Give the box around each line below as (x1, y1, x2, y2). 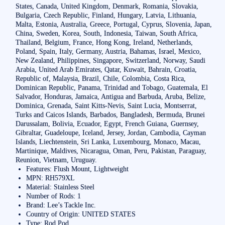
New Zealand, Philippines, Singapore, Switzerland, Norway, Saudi (15, 56, 205, 64)
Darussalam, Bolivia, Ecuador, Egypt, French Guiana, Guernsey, (15, 119, 199, 128)
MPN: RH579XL (26, 173, 75, 182)
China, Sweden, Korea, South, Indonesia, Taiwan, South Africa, (15, 29, 198, 37)
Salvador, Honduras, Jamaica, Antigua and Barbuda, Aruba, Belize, (15, 92, 206, 100)
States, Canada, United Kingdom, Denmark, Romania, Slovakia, (15, 2, 198, 10)
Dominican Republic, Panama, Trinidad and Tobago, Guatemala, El (15, 83, 208, 91)
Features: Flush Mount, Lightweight (26, 164, 129, 173)
